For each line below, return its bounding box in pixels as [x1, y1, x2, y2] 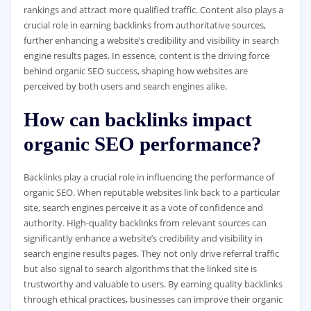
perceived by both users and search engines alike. [23, 80, 227, 92]
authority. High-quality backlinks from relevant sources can [23, 216, 267, 229]
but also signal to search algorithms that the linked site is [23, 262, 257, 275]
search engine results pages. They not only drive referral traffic [23, 246, 279, 260]
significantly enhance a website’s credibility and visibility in [23, 231, 262, 244]
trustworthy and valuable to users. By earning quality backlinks [23, 277, 283, 290]
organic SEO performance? [23, 133, 262, 155]
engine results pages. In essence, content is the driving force [23, 49, 269, 62]
